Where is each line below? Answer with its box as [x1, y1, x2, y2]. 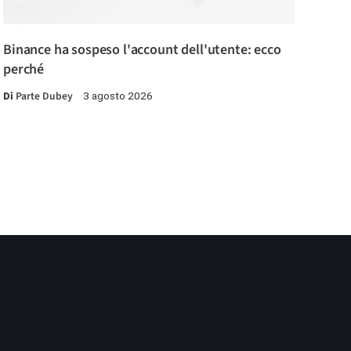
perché [3, 60, 45, 80]
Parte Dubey [16, 89, 73, 104]
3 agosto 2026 [83, 89, 153, 103]
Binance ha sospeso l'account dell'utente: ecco [3, 40, 281, 60]
